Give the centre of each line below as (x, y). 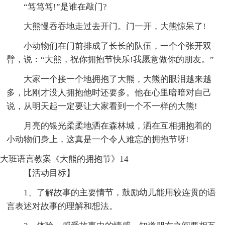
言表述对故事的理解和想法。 (62, 206)
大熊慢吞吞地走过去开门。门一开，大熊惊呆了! (115, 26)
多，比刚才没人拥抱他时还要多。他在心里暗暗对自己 (109, 92)
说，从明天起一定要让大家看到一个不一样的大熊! (102, 106)
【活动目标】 (49, 173)
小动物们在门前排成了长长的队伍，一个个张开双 (118, 46)
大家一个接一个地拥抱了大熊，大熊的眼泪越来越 (118, 79)
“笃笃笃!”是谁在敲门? (66, 7)
